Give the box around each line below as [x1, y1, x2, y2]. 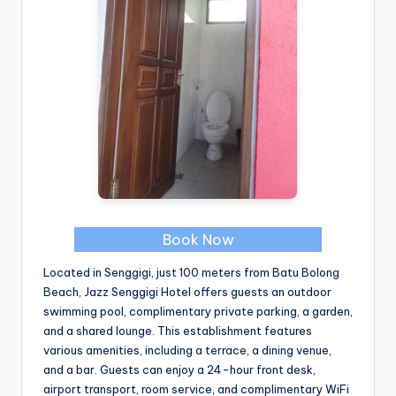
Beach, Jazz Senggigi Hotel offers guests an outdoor [43, 285, 331, 300]
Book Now [162, 231, 234, 249]
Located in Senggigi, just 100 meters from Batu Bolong [43, 265, 339, 280]
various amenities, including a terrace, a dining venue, [43, 343, 331, 358]
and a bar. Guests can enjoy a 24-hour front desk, [43, 362, 316, 377]
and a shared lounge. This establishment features [43, 324, 312, 339]
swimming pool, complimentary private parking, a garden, [43, 304, 353, 319]
